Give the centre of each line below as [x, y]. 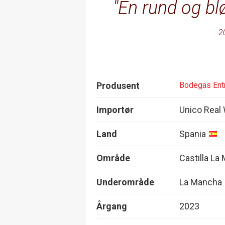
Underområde [125, 182]
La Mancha [201, 182]
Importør [115, 109]
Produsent [118, 85]
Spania [193, 134]
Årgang [112, 206]
